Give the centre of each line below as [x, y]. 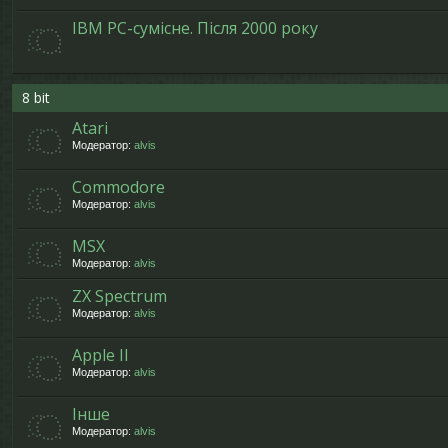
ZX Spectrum [119, 296]
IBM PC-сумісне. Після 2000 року [195, 28]
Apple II [100, 355]
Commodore [118, 187]
